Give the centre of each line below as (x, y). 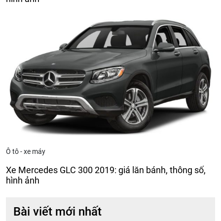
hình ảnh (23, 181)
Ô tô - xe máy (26, 152)
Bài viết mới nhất (57, 212)
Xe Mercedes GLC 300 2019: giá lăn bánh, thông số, (106, 170)
